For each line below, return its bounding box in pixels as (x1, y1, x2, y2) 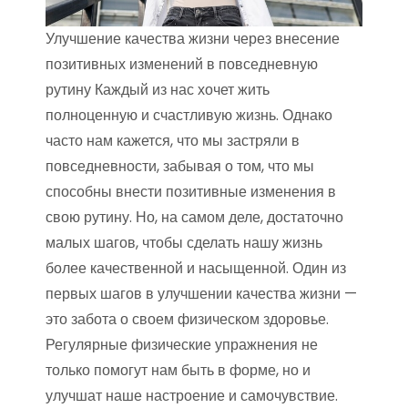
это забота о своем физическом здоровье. (46, 309, 329, 331)
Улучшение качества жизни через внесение (46, 28, 340, 50)
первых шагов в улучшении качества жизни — (46, 283, 357, 305)
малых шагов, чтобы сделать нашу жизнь (46, 232, 322, 254)
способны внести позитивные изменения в (46, 181, 336, 203)
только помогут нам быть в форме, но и (46, 360, 311, 382)
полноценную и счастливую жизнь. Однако (46, 105, 332, 127)
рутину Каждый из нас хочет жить (46, 79, 270, 101)
